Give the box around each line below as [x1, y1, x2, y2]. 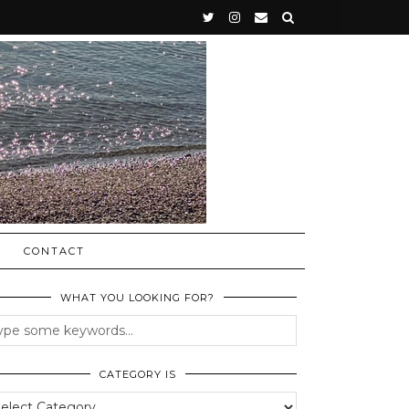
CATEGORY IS [99, 368, 176, 381]
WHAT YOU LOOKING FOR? [60, 291, 215, 304]
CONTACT [24, 245, 85, 257]
